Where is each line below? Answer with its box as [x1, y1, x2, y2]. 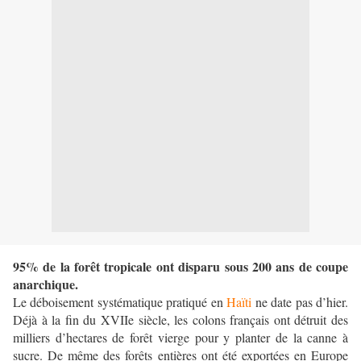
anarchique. [13, 275, 78, 294]
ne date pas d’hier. [251, 293, 349, 311]
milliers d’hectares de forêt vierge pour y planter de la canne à [13, 329, 348, 346]
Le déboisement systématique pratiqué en [13, 293, 227, 311]
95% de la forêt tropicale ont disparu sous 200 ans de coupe [13, 257, 348, 276]
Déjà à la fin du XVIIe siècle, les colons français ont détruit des [13, 311, 348, 329]
